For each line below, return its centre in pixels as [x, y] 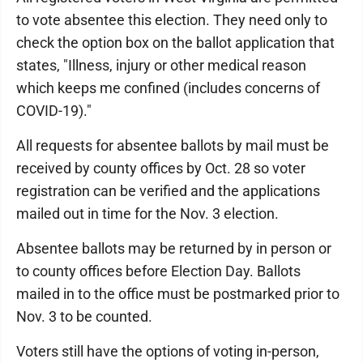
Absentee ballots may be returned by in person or [174, 249]
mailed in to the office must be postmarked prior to [178, 294]
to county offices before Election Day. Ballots [158, 271]
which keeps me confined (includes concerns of [168, 88]
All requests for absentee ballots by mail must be [173, 146]
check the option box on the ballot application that [175, 43]
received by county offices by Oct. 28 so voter [161, 169]
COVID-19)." [54, 111]
